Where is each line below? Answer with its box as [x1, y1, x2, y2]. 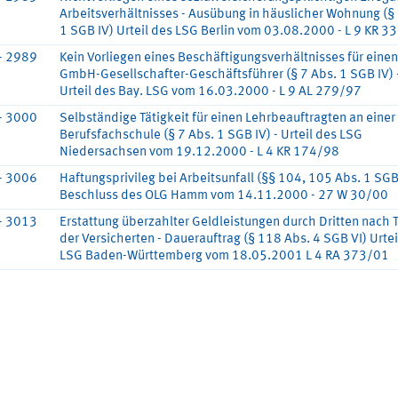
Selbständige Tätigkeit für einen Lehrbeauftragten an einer [60, 112, 395, 126]
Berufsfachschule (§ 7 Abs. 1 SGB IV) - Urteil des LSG [60, 129, 362, 143]
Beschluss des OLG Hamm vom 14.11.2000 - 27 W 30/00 [60, 189, 388, 203]
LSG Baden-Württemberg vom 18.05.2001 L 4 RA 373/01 [60, 250, 389, 264]
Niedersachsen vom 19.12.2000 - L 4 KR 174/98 [60, 146, 339, 160]
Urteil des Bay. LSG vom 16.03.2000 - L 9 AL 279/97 [60, 85, 362, 99]
